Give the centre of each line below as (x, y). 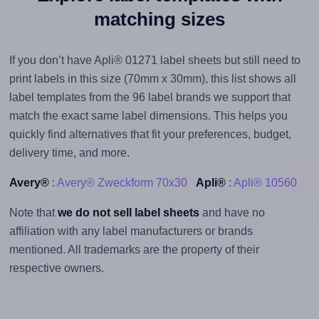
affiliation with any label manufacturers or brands (131, 231)
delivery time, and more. (69, 153)
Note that (33, 213)
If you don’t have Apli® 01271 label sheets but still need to (155, 61)
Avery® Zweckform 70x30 (122, 183)
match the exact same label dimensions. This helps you (148, 116)
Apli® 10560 (265, 183)
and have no (232, 213)
